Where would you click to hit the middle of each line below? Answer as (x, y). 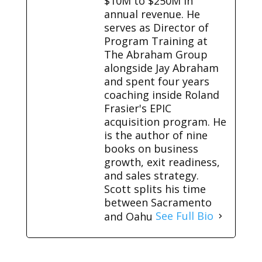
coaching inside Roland (161, 94)
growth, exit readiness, (162, 162)
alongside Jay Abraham (161, 68)
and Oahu (130, 216)
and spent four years (156, 81)
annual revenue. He (152, 14)
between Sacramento (158, 202)
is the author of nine (156, 135)
